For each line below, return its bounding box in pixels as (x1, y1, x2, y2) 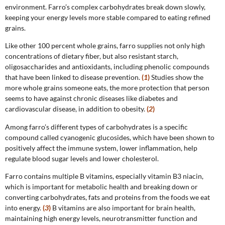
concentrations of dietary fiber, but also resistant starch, (5, 52, 178, 61)
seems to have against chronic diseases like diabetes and (5, 94, 178, 103)
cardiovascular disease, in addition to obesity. (5, 104, 147, 114)
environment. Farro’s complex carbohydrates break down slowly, (5, 2, 205, 11)
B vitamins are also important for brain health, (51, 203, 195, 212)
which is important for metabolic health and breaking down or (5, 182, 198, 191)
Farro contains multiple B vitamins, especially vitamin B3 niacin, (5, 171, 203, 180)
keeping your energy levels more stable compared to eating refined (5, 13, 210, 22)
